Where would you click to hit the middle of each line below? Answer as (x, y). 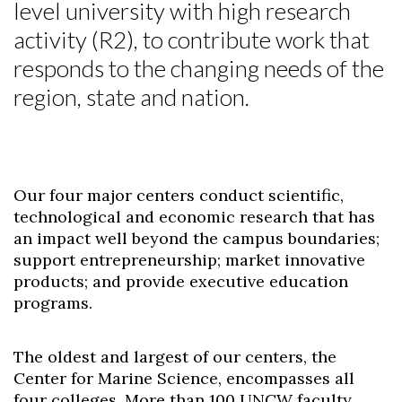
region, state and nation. (131, 97)
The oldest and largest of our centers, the (175, 357)
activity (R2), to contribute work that (192, 39)
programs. (53, 303)
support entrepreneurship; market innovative (189, 260)
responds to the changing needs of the (199, 68)
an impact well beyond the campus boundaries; (197, 238)
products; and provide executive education (181, 281)
